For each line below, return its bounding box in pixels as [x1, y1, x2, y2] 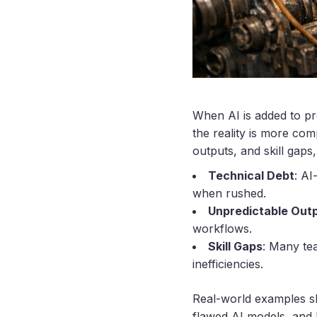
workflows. [192, 221, 252, 236]
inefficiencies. [192, 257, 263, 272]
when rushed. [192, 186, 266, 201]
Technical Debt [208, 168, 294, 183]
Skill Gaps [208, 239, 263, 254]
